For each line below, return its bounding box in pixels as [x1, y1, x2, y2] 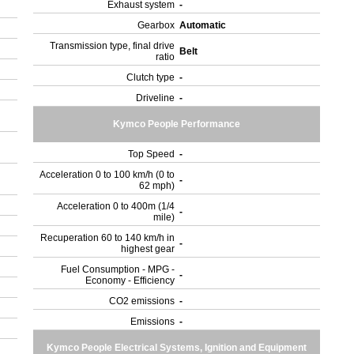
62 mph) [139, 180, 175, 191]
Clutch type [126, 72, 175, 83]
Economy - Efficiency [85, 275, 175, 286]
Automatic [179, 20, 229, 31]
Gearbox [137, 20, 175, 31]
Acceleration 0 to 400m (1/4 [57, 201, 175, 212]
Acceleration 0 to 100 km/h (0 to [40, 169, 175, 180]
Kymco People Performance [113, 119, 241, 130]
